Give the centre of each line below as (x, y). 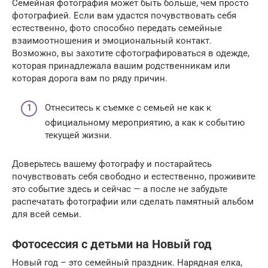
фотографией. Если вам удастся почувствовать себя (124, 16)
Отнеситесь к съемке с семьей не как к (128, 107)
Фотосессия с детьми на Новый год (112, 244)
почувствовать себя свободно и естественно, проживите (134, 176)
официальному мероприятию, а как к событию (145, 122)
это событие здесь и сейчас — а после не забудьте (120, 189)
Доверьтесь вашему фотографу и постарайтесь (112, 164)
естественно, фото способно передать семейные (117, 28)
